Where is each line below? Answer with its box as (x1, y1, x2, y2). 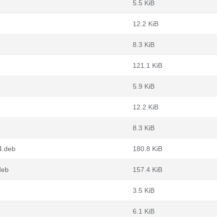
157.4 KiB (133, 166, 162, 173)
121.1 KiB (133, 62, 162, 69)
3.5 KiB (133, 186, 155, 194)
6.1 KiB (133, 207, 155, 215)
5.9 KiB (133, 82, 155, 90)
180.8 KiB (133, 145, 162, 153)
